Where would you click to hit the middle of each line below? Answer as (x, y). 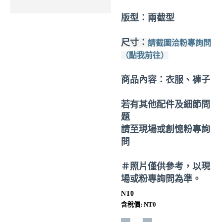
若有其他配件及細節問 (166, 105)
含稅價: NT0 (139, 204)
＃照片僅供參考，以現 (166, 166)
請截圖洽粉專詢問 (179, 43)
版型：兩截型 (148, 18)
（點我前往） (145, 55)
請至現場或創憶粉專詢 (166, 129)
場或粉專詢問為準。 (161, 179)
